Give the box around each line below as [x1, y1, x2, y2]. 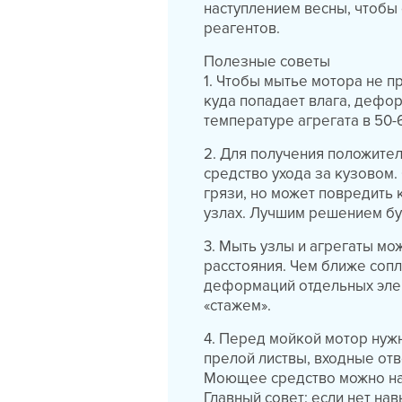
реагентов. [204, 19, 281, 38]
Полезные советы [204, 52, 331, 71]
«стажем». [204, 296, 275, 315]
